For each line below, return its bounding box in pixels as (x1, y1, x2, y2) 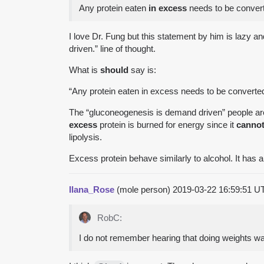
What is (69, 64, 100, 75)
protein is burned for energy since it (97, 119, 236, 130)
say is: (128, 64, 156, 75)
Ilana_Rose (69, 184, 114, 194)
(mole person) (114, 184, 173, 194)
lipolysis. (69, 131, 102, 142)
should (100, 64, 128, 75)
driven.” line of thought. (69, 43, 156, 54)
